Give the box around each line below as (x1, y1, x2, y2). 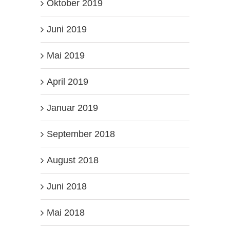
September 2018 (46, 128, 115, 139)
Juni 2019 (46, 24, 87, 34)
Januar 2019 (46, 102, 98, 113)
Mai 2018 (46, 207, 85, 218)
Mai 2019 (46, 50, 85, 61)
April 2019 (46, 76, 88, 87)
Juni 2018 (46, 181, 87, 191)
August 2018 (46, 155, 99, 165)
